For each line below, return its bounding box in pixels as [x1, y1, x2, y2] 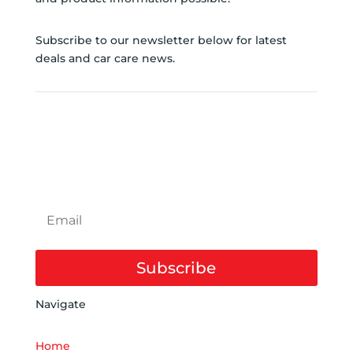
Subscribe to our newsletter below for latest [35, 33, 287, 48]
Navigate [35, 297, 86, 312]
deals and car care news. [35, 51, 175, 66]
